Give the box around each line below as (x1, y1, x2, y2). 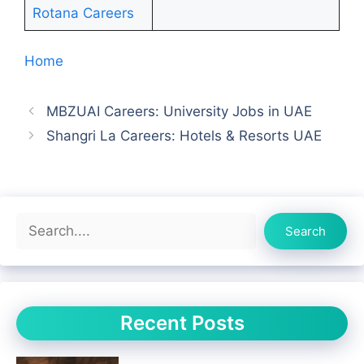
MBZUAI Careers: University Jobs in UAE (46, 103, 313, 120)
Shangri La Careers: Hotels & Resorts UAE (46, 128, 323, 145)
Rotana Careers (32, 4, 134, 21)
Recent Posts (119, 311, 245, 336)
